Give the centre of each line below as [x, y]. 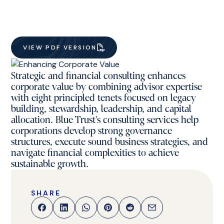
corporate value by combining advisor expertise [107, 87]
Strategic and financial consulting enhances [98, 76]
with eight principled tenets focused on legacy [104, 98]
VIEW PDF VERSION [60, 47]
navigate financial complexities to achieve [95, 153]
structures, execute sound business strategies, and [110, 142]
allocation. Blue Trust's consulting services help [105, 120]
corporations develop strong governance [92, 131]
